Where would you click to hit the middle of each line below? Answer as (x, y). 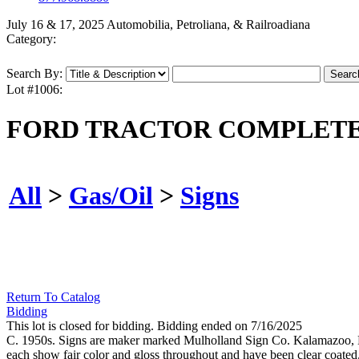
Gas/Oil (111, 195)
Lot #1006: (34, 90)
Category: (31, 39)
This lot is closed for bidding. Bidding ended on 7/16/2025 (154, 326)
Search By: (34, 74)
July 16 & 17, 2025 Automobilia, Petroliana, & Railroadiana (158, 25)
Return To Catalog (53, 297)
